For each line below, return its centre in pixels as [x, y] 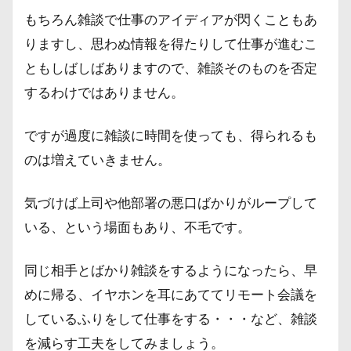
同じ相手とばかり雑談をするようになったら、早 [171, 270]
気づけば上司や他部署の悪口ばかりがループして [171, 203]
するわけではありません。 [104, 92]
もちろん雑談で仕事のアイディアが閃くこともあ [171, 19]
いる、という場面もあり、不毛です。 [138, 227]
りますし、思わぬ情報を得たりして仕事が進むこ [171, 43]
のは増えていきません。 [98, 159]
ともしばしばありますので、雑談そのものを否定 [171, 68]
